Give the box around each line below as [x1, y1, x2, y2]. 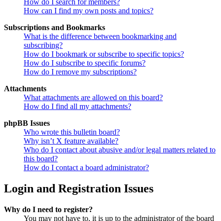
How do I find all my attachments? [24, 102, 131, 111]
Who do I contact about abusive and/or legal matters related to [24, 146, 216, 154]
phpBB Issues [4, 119, 50, 128]
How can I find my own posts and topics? [24, 6, 153, 15]
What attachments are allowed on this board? [24, 93, 163, 102]
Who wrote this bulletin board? [24, 128, 120, 137]
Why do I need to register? [4, 205, 93, 214]
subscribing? [24, 41, 63, 50]
